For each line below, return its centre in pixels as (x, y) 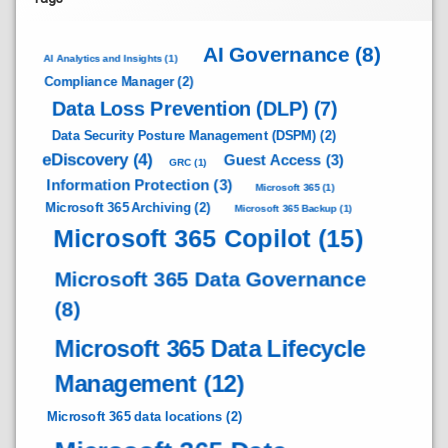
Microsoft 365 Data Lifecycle (210, 349)
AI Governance (276, 54)
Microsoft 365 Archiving (118, 207)
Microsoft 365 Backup (286, 208)
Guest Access (272, 160)
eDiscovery (85, 159)
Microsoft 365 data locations (134, 416)
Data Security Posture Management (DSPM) (184, 135)
